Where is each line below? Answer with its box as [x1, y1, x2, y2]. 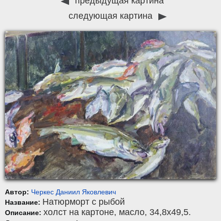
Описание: [5, 209, 43, 217]
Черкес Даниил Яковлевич [31, 188, 116, 196]
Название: [5, 198, 42, 207]
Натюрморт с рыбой [42, 197, 125, 207]
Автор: [5, 188, 31, 196]
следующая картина [68, 11, 155, 21]
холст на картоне [43, 207, 114, 218]
